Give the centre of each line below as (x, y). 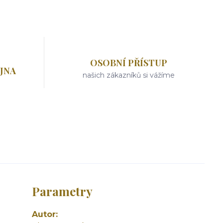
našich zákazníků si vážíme (129, 75)
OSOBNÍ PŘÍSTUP (129, 63)
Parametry (62, 191)
